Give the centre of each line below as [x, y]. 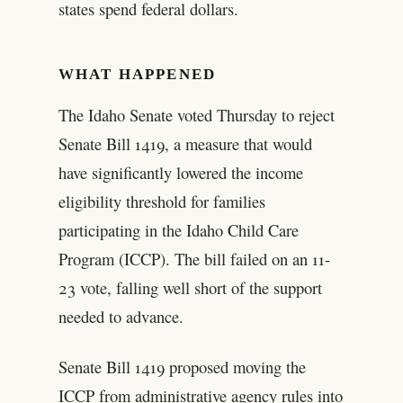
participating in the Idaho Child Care [178, 229]
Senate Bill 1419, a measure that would [185, 143]
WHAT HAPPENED [137, 75]
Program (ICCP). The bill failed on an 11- [194, 258]
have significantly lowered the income [180, 172]
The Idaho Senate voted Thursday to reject [196, 114]
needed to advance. [121, 316]
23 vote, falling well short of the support [190, 287]
